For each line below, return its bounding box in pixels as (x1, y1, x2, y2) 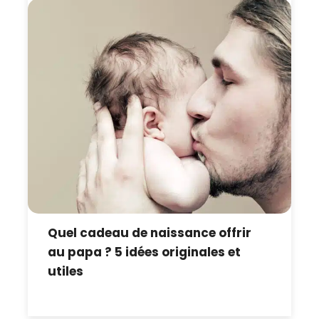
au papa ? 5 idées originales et (48, 244, 241, 261)
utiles (48, 263, 84, 281)
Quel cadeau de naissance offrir (48, 224, 252, 242)
